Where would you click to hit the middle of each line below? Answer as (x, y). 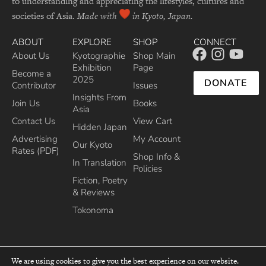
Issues (145, 85)
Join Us (26, 103)
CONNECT (215, 42)
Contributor (34, 85)
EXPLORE (92, 42)
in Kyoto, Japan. (161, 16)
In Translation (99, 162)
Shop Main (154, 56)
